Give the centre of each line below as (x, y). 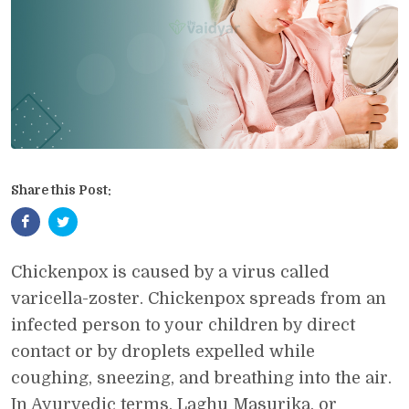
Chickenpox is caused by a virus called (170, 272)
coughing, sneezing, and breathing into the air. (201, 378)
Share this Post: (61, 190)
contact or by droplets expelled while (163, 351)
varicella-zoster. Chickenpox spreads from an (199, 299)
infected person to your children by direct (183, 325)
